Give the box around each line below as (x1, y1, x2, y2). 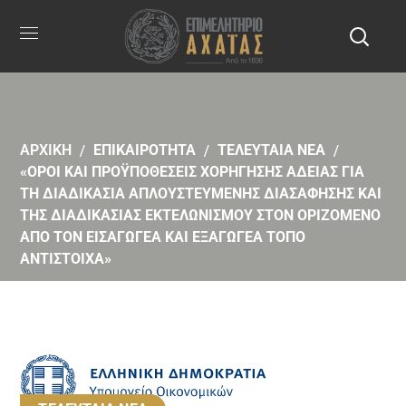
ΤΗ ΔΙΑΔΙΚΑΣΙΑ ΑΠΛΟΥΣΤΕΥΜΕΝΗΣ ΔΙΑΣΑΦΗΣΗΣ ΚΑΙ (20, 185, 382, 203)
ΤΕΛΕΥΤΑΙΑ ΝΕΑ (217, 141, 326, 159)
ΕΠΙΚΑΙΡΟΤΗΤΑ (93, 141, 197, 159)
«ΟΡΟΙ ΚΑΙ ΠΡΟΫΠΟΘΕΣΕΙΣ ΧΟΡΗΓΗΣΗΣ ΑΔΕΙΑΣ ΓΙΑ (20, 163, 365, 181)
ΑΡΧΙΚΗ (20, 141, 72, 159)
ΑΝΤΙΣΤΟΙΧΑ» (20, 250, 112, 268)
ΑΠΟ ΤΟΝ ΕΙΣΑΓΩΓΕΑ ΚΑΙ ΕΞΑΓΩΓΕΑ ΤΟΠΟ (20, 228, 306, 246)
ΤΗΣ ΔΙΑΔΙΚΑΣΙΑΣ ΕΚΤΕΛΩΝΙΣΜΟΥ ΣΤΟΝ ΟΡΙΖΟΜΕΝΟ (20, 207, 382, 225)
